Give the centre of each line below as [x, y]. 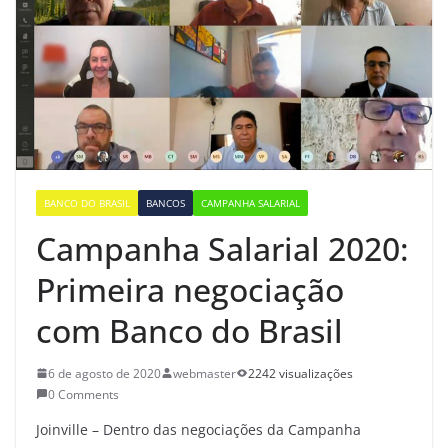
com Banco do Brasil [189, 330]
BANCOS [165, 202]
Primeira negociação [190, 289]
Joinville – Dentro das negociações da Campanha [198, 429]
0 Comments [83, 394]
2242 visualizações [300, 373]
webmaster [204, 373]
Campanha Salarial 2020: [222, 248]
